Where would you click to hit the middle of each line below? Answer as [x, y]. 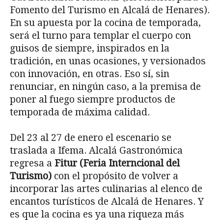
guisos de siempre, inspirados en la [90, 48]
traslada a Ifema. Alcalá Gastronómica [96, 150]
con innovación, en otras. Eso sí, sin [90, 74]
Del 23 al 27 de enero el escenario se [91, 137]
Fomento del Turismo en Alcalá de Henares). [110, 10]
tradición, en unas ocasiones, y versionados [108, 61]
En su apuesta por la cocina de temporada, [105, 23]
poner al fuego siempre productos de [93, 99]
